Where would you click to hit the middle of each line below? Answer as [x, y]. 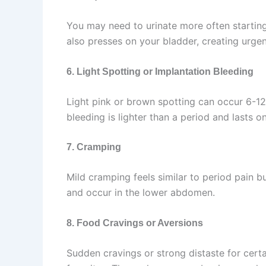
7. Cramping [94, 147]
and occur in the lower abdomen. [141, 193]
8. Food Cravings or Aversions [135, 223]
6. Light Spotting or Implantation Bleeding [160, 71]
